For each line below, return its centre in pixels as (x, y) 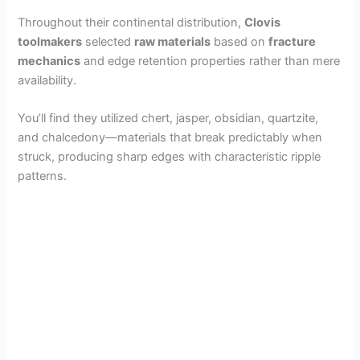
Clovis (263, 23)
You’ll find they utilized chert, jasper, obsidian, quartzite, (168, 119)
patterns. (43, 176)
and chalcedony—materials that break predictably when (170, 138)
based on (240, 42)
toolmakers (50, 42)
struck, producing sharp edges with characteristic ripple (170, 157)
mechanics (49, 61)
